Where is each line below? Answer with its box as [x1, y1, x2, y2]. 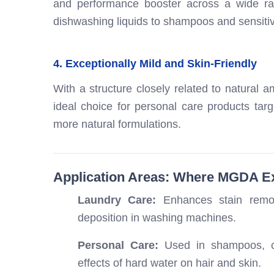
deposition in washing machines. [78, 212, 236, 224]
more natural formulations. [53, 118, 181, 131]
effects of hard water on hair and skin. [78, 257, 261, 270]
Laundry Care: [78, 194, 157, 207]
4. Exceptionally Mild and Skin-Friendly [53, 57, 257, 70]
